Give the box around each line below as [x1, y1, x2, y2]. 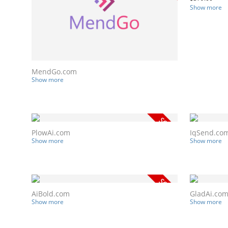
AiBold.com [32, 188, 70, 198]
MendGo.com [32, 66, 77, 76]
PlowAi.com [32, 127, 70, 137]
